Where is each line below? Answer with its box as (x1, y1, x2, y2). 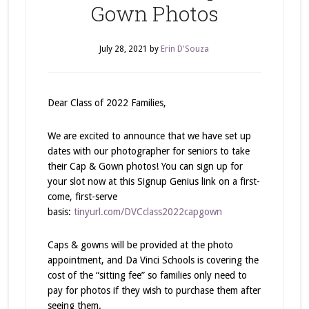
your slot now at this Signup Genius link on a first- (47, 176, 260, 187)
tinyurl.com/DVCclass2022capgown (73, 206, 222, 217)
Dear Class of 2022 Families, (47, 97, 166, 108)
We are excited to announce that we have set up (47, 130, 251, 141)
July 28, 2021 (99, 44, 148, 54)
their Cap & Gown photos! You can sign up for (47, 161, 243, 172)
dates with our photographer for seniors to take (47, 146, 250, 157)
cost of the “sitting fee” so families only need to (47, 270, 247, 281)
